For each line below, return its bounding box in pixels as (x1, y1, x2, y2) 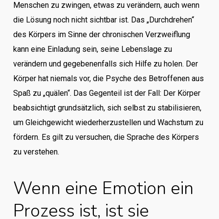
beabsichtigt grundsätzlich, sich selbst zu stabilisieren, (13, 103, 201, 112)
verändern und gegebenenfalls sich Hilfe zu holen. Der (13, 59, 198, 68)
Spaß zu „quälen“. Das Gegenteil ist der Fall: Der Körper (13, 88, 200, 98)
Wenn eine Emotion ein (13, 176, 194, 200)
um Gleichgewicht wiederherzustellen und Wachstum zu (13, 118, 203, 127)
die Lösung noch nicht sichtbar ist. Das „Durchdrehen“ (13, 15, 194, 24)
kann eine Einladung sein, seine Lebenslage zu (13, 44, 172, 54)
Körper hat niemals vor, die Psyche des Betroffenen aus (13, 74, 204, 83)
